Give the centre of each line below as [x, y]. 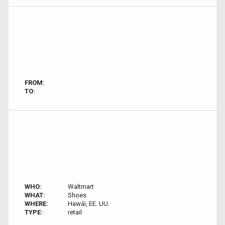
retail [75, 212]
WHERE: [36, 204]
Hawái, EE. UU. [88, 204]
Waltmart [81, 187]
